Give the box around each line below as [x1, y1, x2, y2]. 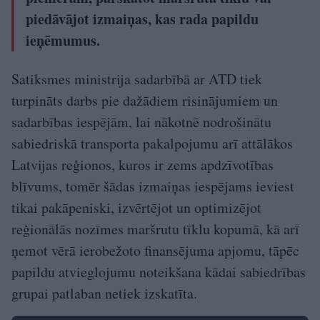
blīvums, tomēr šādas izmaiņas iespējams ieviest [11, 176, 294, 196]
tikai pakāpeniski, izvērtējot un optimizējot [11, 197, 261, 217]
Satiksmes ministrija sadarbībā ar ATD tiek [11, 69, 262, 89]
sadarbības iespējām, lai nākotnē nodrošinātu [11, 111, 271, 131]
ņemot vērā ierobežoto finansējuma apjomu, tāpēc [11, 240, 299, 260]
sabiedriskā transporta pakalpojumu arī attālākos [11, 133, 293, 153]
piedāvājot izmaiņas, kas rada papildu [26, 8, 259, 29]
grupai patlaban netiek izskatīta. [11, 283, 197, 303]
